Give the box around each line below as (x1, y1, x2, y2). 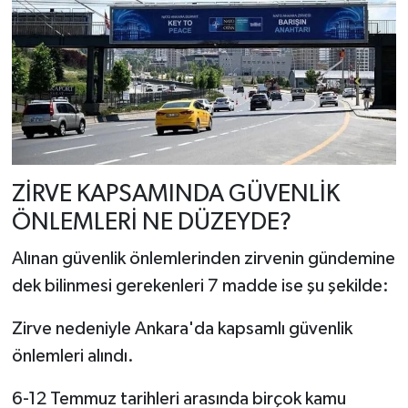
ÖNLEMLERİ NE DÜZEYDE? (11, 210, 291, 236)
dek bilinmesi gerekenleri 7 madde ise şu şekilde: (11, 276, 389, 295)
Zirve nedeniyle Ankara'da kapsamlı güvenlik (11, 319, 352, 338)
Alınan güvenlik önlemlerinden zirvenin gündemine (11, 249, 395, 268)
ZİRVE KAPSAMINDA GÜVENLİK (11, 182, 340, 208)
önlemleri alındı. (11, 346, 134, 365)
